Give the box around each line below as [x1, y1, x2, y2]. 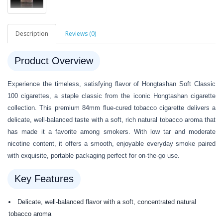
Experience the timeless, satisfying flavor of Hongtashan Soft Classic [7, 80, 216, 88]
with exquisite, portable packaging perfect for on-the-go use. [7, 152, 180, 160]
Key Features [14, 173, 74, 185]
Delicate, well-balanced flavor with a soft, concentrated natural [17, 198, 196, 206]
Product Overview [14, 55, 93, 67]
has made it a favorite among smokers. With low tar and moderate [7, 128, 216, 136]
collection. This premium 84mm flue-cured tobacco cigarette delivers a [7, 104, 216, 112]
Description [15, 29, 48, 38]
